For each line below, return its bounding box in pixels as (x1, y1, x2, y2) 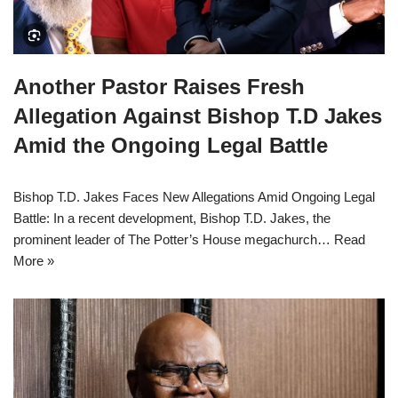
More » (13, 252, 54, 268)
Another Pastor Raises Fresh (13, 74, 305, 99)
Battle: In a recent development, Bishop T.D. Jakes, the (13, 210, 330, 226)
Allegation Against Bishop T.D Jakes (13, 103, 382, 128)
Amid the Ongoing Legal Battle (13, 132, 328, 157)
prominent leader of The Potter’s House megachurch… (13, 231, 334, 247)
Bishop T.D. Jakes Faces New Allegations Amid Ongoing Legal (13, 188, 375, 204)
